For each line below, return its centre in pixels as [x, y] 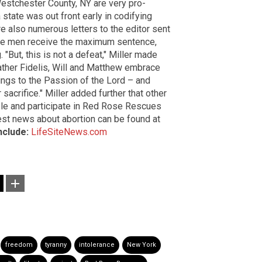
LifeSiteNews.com [69, 132]
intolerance [97, 245]
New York [142, 245]
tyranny [56, 245]
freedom [19, 245]
